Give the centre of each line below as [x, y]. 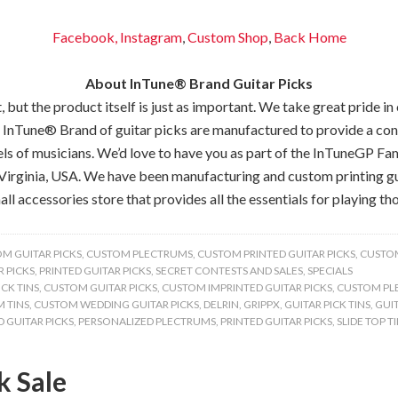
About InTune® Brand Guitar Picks [199, 83]
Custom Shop [227, 37]
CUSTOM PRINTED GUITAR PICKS [276, 254]
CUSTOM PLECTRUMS [139, 254]
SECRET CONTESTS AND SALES [229, 271]
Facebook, [84, 37]
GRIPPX [262, 304]
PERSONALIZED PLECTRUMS [147, 321]
